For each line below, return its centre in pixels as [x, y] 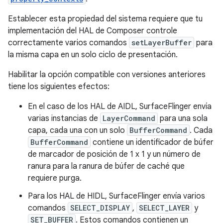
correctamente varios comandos [68, 43]
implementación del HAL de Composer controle [93, 31]
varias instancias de [64, 118]
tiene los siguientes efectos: [59, 87]
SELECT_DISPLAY [100, 208]
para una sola [183, 118]
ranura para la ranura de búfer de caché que [106, 166]
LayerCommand [129, 118]
